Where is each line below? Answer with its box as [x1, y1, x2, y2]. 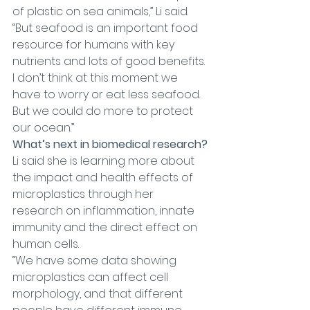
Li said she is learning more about [12, 153, 197, 169]
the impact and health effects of [12, 170, 196, 185]
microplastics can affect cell [12, 269, 171, 285]
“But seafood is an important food [12, 20, 201, 36]
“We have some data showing [12, 253, 179, 268]
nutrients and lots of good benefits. [12, 53, 208, 69]
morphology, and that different [12, 286, 185, 302]
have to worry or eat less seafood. [12, 86, 203, 102]
